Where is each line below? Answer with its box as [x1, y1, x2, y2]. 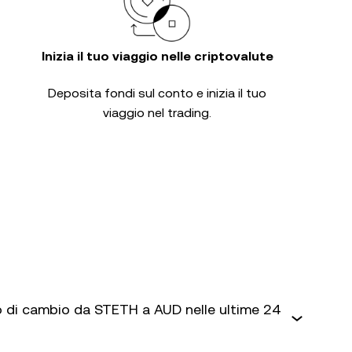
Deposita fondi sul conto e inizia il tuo [48, 86, 266, 101]
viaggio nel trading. [103, 105, 211, 120]
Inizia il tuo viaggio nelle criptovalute [41, 49, 273, 64]
